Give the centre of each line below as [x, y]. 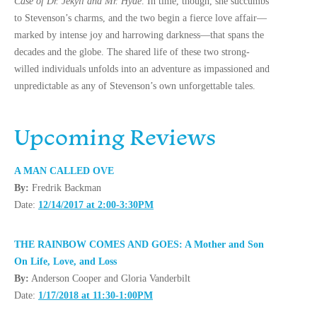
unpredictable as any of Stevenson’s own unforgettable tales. [135, 86]
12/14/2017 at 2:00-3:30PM [96, 205]
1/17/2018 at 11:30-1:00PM [96, 295]
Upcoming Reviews [115, 137]
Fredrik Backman [65, 188]
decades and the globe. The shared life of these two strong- [132, 52]
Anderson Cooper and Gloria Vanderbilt [110, 278]
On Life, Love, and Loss [65, 261]
